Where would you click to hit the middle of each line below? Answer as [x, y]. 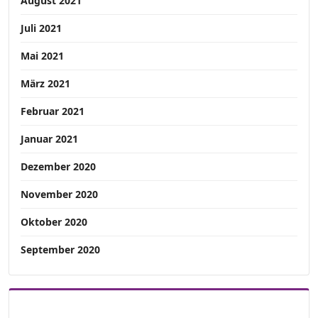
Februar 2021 [53, 111]
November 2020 [59, 194]
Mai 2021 [42, 56]
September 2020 [60, 250]
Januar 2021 [49, 139]
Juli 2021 [41, 28]
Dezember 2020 [58, 167]
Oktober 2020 [54, 222]
